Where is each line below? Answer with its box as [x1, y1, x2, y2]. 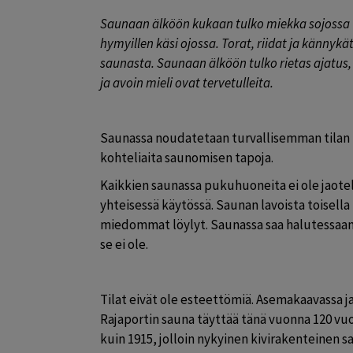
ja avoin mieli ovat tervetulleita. [100, 74, 273, 92]
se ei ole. [100, 236, 148, 254]
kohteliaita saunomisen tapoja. [100, 149, 273, 167]
